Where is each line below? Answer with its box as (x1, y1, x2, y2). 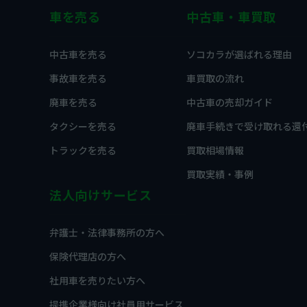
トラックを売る (49, 143, 116, 157)
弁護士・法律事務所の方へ (49, 225, 164, 239)
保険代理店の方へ (49, 249, 126, 263)
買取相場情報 (186, 143, 244, 157)
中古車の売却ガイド (186, 95, 273, 109)
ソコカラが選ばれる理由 (186, 47, 292, 61)
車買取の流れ (186, 71, 244, 85)
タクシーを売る (49, 119, 116, 133)
